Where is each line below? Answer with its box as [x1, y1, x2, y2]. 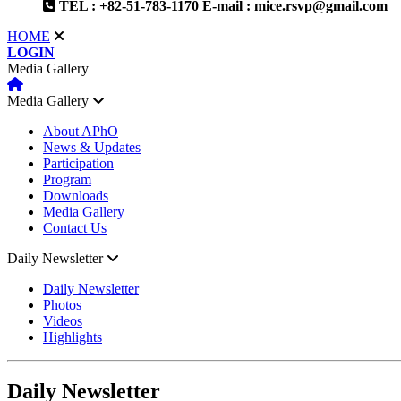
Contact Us [43, 219, 107, 235]
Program [43, 171, 91, 187]
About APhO [43, 123, 118, 139]
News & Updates [43, 139, 141, 155]
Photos [43, 296, 81, 312]
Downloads [43, 187, 108, 203]
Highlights [43, 328, 102, 345]
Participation [43, 155, 114, 171]
